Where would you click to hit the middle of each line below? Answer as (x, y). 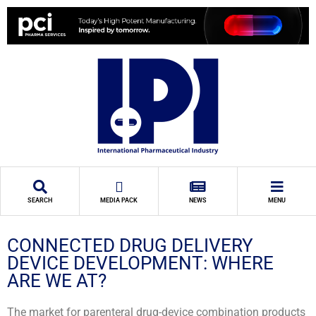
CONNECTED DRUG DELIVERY (130, 245)
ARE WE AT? (57, 280)
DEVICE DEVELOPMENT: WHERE (140, 263)
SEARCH (40, 201)
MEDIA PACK (119, 201)
